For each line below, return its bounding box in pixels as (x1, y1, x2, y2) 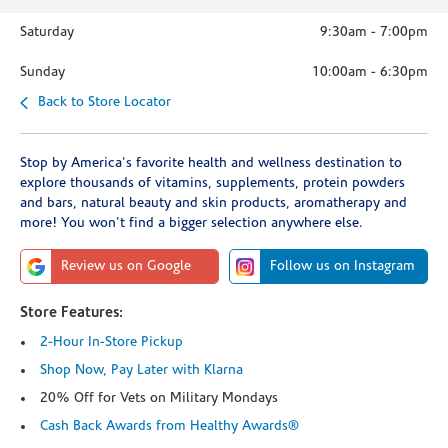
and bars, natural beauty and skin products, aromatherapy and (20, 196, 407, 211)
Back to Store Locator (38, 95, 171, 110)
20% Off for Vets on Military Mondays (40, 391, 278, 406)
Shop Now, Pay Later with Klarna (40, 363, 243, 378)
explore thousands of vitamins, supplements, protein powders (20, 176, 405, 191)
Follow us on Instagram (270, 259, 415, 274)
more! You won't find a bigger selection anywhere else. (20, 216, 363, 231)
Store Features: (20, 306, 123, 321)
